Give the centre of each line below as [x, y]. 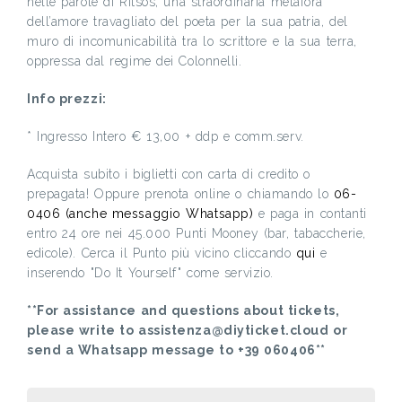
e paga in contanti [310, 213]
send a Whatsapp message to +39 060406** [176, 350]
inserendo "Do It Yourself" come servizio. [150, 272]
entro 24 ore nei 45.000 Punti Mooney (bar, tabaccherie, [197, 233]
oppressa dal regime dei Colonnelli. [137, 61]
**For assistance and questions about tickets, [184, 310]
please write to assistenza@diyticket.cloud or [188, 330]
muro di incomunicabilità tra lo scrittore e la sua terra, [192, 41]
